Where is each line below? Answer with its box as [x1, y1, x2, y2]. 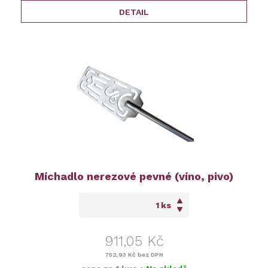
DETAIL [119, 7, 149, 17]
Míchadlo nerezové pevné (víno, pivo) [35, 170, 233, 183]
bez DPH [136, 251, 163, 258]
